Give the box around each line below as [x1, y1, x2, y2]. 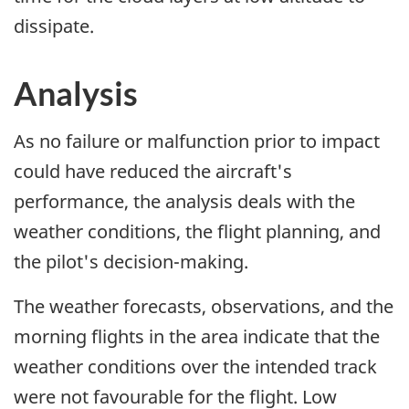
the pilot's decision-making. [14, 249, 248, 275]
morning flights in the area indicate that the [14, 324, 380, 350]
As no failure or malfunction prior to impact [14, 129, 380, 154]
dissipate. [14, 14, 94, 39]
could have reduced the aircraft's [14, 159, 292, 184]
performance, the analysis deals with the [14, 189, 355, 215]
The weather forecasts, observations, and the [14, 294, 393, 320]
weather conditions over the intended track [14, 354, 377, 380]
